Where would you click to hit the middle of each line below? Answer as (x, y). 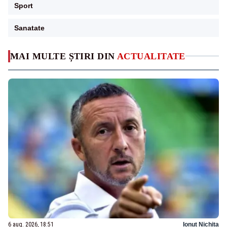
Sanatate (29, 28)
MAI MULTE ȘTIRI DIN (64, 56)
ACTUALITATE (151, 56)
